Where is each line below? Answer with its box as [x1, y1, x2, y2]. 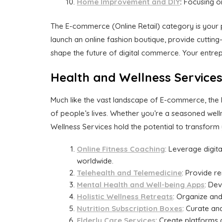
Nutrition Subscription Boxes [77, 203, 183, 213]
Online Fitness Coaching [77, 144, 166, 154]
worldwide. [77, 156, 114, 166]
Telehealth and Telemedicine [77, 167, 182, 177]
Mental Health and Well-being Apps [77, 179, 205, 189]
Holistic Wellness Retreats [77, 191, 173, 201]
